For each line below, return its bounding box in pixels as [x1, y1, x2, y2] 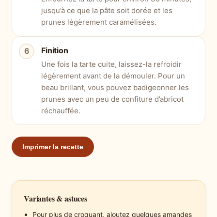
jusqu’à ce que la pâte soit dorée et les [41, 5, 172, 15]
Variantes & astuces [24, 192, 87, 204]
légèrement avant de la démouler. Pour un [41, 71, 185, 80]
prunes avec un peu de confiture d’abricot [41, 94, 184, 104]
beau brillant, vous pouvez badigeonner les [41, 82, 189, 92]
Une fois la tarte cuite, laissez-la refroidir [41, 59, 182, 69]
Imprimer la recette [22, 142, 83, 151]
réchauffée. [41, 106, 80, 115]
